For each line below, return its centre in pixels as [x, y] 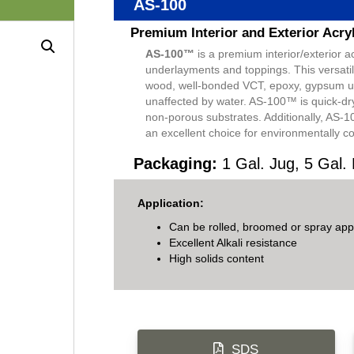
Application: [170, 203]
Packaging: [175, 164]
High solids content [216, 258]
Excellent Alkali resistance [233, 243]
